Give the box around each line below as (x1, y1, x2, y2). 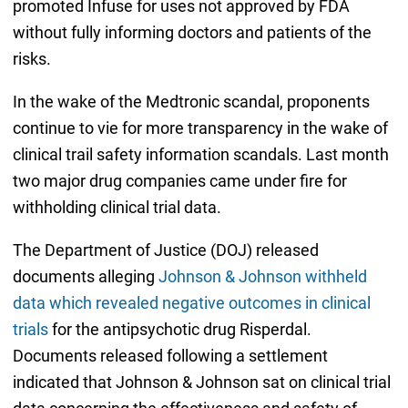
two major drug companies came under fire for (12, 170, 347, 190)
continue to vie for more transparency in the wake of (12, 117, 388, 138)
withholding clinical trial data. (12, 197, 221, 217)
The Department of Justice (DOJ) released (12, 240, 319, 260)
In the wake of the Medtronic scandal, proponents (12, 91, 370, 111)
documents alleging (12, 266, 158, 286)
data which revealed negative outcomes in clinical (12, 292, 371, 312)
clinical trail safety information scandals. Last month (12, 144, 389, 164)
